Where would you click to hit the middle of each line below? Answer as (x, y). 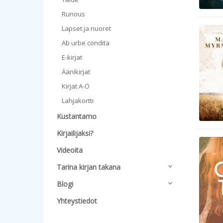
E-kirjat (72, 57)
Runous (73, 14)
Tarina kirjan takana (89, 167)
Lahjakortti (78, 101)
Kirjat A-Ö (76, 86)
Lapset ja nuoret (86, 28)
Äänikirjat (76, 72)
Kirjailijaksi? (75, 133)
